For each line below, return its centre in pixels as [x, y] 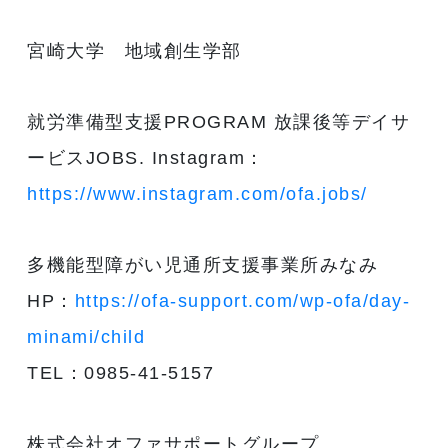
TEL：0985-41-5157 [121, 372]
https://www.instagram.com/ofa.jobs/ [197, 193]
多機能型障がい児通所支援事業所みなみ [203, 264]
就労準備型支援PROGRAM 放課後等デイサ [219, 121]
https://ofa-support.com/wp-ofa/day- [242, 300]
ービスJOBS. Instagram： [146, 157]
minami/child [86, 336]
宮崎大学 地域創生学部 [134, 50]
